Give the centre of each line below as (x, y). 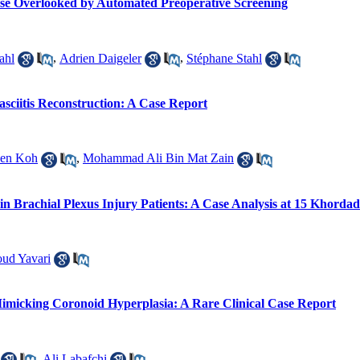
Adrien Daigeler (100, 58)
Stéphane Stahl (224, 58)
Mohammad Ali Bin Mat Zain (158, 158)
